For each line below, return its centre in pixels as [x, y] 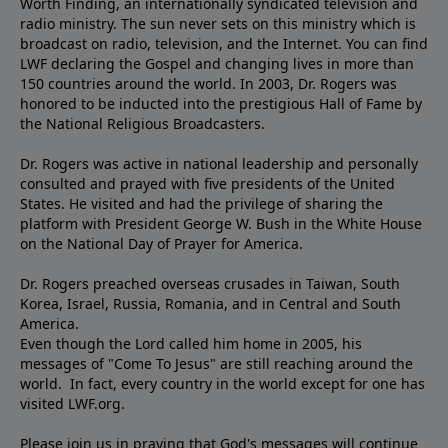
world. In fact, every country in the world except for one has [222, 384]
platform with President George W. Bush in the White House [221, 224]
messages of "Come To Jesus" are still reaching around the [216, 364]
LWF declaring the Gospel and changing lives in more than [217, 64]
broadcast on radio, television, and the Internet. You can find [224, 44]
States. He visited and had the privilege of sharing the [201, 204]
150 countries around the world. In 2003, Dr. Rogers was [208, 84]
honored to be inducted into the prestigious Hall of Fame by [221, 104]
